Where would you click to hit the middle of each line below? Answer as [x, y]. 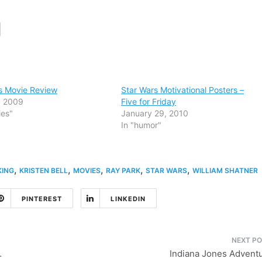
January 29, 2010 [155, 113]
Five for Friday [149, 101]
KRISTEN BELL [44, 170]
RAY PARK [123, 170]
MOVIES [87, 170]
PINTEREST [42, 199]
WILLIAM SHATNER [225, 170]
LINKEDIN [128, 199]
